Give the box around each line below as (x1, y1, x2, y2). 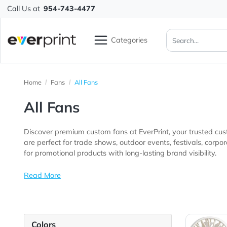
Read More (26, 190, 68, 200)
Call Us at (8, 5, 45, 15)
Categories (123, 39, 164, 50)
